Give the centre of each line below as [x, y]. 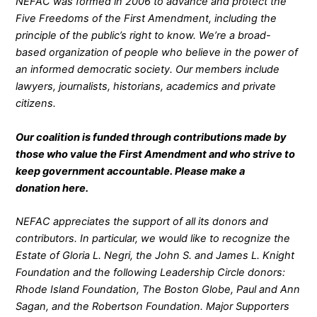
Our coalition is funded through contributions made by [151, 137]
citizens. [36, 104]
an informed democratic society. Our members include [148, 70]
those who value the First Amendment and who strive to [156, 154]
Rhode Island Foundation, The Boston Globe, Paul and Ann [158, 290]
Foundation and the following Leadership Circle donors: [151, 273]
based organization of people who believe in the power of [157, 53]
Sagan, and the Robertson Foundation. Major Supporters [153, 307]
